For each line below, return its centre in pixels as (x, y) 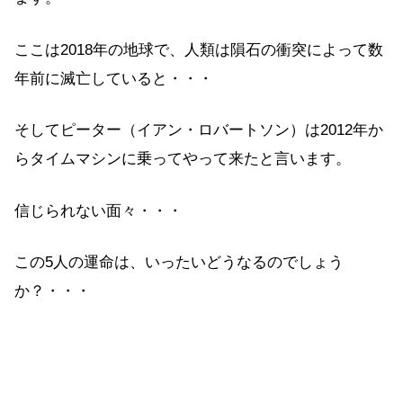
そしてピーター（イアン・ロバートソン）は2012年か (199, 130)
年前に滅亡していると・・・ (114, 78)
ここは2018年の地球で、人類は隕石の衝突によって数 (199, 49)
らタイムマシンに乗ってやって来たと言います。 (183, 159)
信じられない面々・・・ (99, 210)
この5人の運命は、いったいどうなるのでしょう (179, 263)
